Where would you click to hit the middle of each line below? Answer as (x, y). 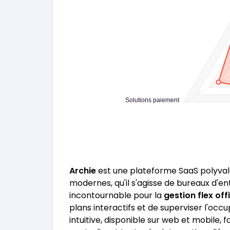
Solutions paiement (152, 100)
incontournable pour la (117, 195)
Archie (83, 171)
